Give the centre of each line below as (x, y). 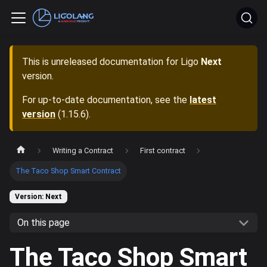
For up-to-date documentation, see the (106, 100)
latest (203, 100)
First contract (162, 151)
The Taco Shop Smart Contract (69, 171)
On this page (43, 223)
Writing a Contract (83, 151)
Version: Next (38, 197)
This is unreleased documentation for (101, 62)
